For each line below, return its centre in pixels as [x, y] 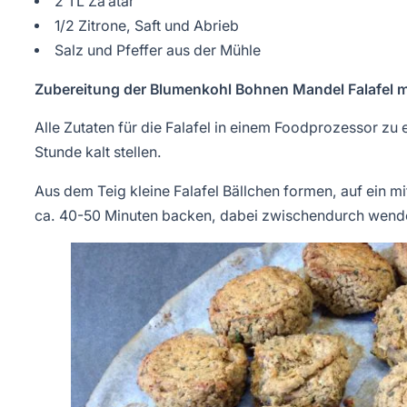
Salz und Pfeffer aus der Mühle [157, 50]
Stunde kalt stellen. [98, 153]
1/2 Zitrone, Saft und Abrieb [146, 25]
